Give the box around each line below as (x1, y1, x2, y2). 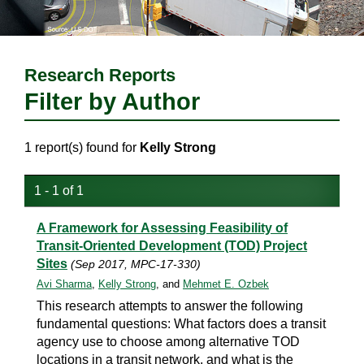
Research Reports (24, 65, 175, 85)
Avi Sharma (37, 278, 92, 290)
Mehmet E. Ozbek (183, 278, 269, 290)
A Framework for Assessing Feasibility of (37, 221, 288, 235)
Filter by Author (24, 89, 200, 115)
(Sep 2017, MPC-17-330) (71, 258, 201, 271)
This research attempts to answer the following (37, 299, 303, 313)
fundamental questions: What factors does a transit (37, 317, 326, 331)
